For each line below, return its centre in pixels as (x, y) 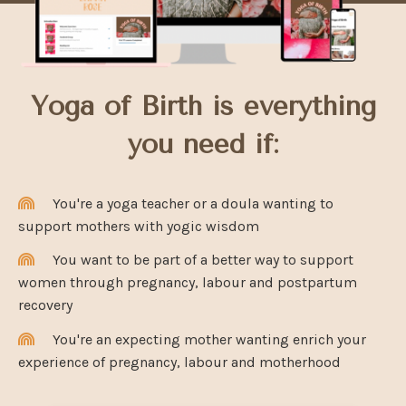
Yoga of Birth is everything (203, 106)
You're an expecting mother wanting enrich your (209, 340)
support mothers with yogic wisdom (139, 226)
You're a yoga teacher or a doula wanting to (193, 203)
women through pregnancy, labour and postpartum (188, 283)
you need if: (203, 144)
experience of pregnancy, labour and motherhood (179, 362)
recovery (45, 305)
